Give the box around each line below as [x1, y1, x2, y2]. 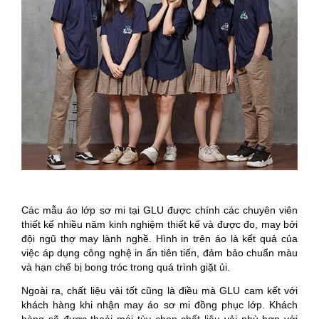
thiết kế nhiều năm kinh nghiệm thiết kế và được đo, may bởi [21, 219, 298, 231]
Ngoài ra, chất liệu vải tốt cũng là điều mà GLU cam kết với [21, 285, 298, 297]
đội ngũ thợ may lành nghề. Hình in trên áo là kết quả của [21, 233, 298, 245]
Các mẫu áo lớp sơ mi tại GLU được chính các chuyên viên [21, 204, 298, 216]
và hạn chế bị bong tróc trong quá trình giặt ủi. [21, 261, 233, 273]
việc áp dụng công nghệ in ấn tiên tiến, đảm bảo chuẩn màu [21, 247, 298, 259]
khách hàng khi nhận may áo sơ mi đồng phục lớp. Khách [21, 299, 298, 311]
